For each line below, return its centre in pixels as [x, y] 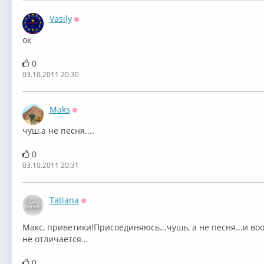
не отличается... [55, 239]
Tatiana [64, 200]
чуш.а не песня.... [58, 131]
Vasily [60, 19]
